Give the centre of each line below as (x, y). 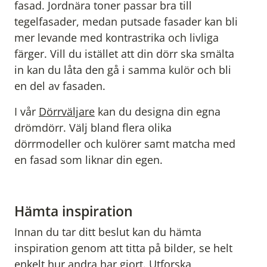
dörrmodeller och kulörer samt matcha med (125, 144)
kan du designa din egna (158, 112)
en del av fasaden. (60, 86)
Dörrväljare (67, 112)
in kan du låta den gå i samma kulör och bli (123, 70)
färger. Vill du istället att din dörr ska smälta (124, 54)
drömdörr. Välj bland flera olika (93, 128)
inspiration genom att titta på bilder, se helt (123, 248)
